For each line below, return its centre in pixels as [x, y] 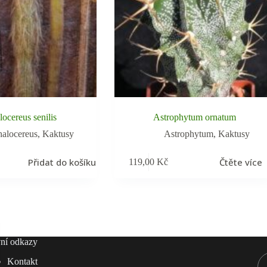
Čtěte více [241, 162]
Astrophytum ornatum [195, 117]
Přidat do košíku [62, 162]
